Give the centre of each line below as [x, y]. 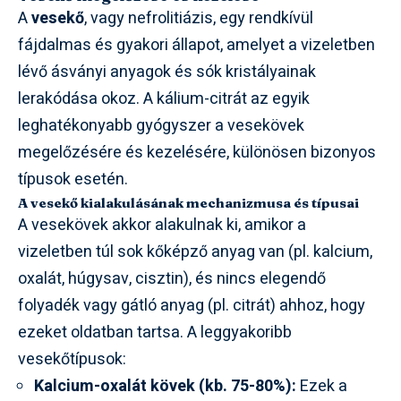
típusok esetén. [73, 180]
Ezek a [322, 387]
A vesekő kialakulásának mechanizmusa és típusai [188, 203]
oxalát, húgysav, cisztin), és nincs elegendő [172, 279]
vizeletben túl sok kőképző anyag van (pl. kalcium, [195, 252]
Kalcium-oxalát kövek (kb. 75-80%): [165, 387]
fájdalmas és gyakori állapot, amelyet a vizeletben [196, 46]
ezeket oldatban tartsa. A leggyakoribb [155, 333]
